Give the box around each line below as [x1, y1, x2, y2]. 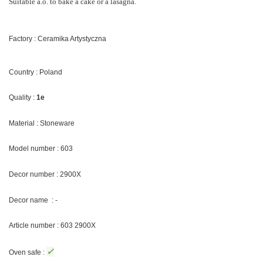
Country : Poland [9, 68, 62, 76]
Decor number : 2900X [9, 170, 81, 178]
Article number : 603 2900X [9, 221, 96, 230]
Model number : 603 [9, 144, 73, 153]
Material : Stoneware [9, 119, 75, 127]
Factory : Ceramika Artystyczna [9, 35, 106, 43]
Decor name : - [9, 195, 58, 204]
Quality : [9, 93, 36, 102]
